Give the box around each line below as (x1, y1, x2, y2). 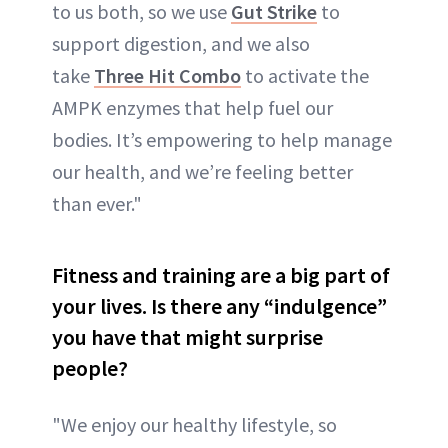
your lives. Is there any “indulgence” (52, 292, 387, 321)
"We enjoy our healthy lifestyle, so (52, 412, 337, 438)
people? (52, 354, 128, 383)
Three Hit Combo (94, 63, 241, 89)
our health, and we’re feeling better (52, 159, 353, 185)
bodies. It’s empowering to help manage (52, 127, 392, 153)
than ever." (52, 191, 142, 217)
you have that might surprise (52, 323, 323, 352)
